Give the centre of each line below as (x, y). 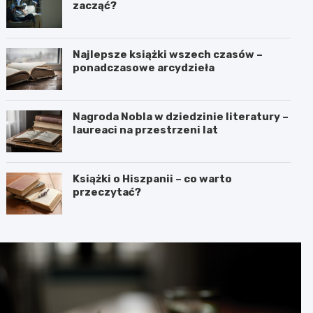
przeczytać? (107, 192)
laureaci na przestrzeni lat (146, 130)
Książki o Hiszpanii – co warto (153, 179)
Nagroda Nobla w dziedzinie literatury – (181, 116)
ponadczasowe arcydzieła (144, 67)
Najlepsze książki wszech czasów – (168, 54)
